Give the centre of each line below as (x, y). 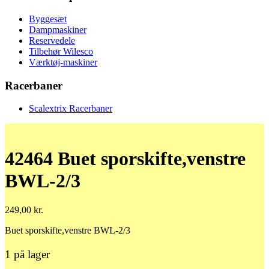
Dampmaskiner (58, 30)
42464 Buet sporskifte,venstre (125, 158)
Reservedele (52, 41)
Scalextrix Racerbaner (71, 109)
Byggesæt (48, 19)
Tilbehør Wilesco (61, 51)
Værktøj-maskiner (63, 62)
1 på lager (27, 254)
